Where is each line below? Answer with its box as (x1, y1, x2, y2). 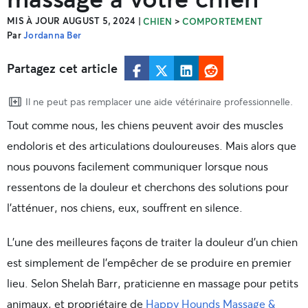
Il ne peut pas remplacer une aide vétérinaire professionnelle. (25, 95, 293, 109)
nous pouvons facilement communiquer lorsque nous (7, 159, 268, 174)
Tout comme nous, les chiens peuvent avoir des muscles (7, 118, 283, 133)
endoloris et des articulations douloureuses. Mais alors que (7, 138, 296, 153)
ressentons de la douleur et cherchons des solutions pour (7, 179, 289, 195)
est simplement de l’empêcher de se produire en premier (7, 255, 291, 270)
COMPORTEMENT (182, 15, 263, 28)
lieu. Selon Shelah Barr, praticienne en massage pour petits (7, 276, 298, 291)
